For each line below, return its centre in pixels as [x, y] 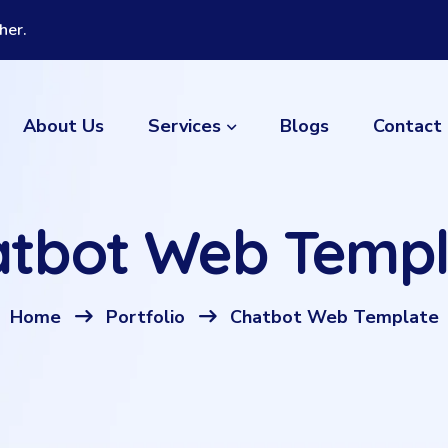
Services [184, 125]
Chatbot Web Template [334, 317]
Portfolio [145, 317]
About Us [63, 126]
